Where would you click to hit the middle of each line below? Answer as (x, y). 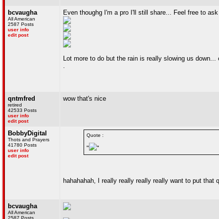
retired (15, 105)
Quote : (95, 135)
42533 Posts (22, 110)
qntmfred (22, 99)
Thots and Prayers (29, 140)
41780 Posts (22, 145)
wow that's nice (85, 99)
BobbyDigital (27, 133)
